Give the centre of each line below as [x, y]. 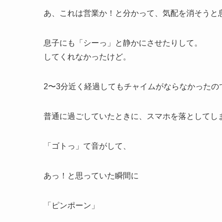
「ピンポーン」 [71, 205]
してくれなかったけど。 [87, 57]
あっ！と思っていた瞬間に [91, 176]
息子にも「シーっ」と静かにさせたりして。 [123, 43]
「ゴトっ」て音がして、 [87, 146]
